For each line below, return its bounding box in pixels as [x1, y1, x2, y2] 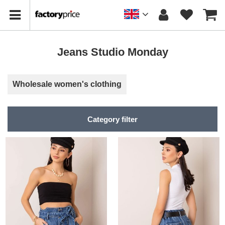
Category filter [87, 115, 138, 124]
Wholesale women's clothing [13, 80, 122, 88]
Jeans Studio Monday [57, 46, 168, 58]
